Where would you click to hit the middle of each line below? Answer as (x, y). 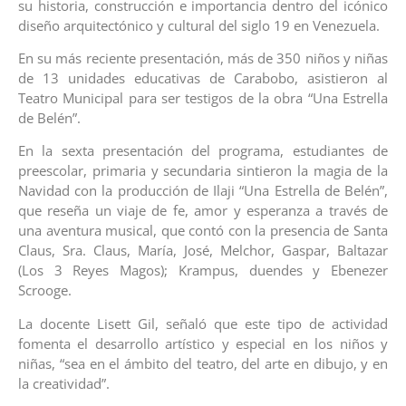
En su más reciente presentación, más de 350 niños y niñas (203, 58)
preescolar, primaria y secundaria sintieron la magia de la (203, 171)
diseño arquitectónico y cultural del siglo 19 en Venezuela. (199, 25)
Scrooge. (45, 290)
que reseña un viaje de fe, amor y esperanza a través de (203, 211)
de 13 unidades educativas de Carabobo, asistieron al (203, 77)
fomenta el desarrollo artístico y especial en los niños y (203, 343)
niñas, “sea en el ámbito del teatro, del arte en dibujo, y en (203, 363)
